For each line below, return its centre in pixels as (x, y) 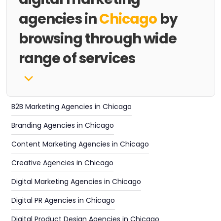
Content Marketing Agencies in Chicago (80, 144)
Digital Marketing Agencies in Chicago (76, 182)
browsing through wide (97, 39)
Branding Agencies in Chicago (62, 125)
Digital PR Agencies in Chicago (63, 200)
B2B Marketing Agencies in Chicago (71, 107)
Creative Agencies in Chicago (62, 163)
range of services (77, 58)
